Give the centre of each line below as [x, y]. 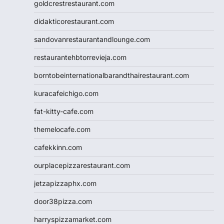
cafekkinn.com [58, 147]
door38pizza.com [63, 201]
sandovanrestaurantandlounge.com [92, 39]
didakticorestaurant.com [74, 21]
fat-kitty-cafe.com [64, 111]
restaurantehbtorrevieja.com [80, 57]
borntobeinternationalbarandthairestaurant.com [111, 75]
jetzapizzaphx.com [65, 183]
